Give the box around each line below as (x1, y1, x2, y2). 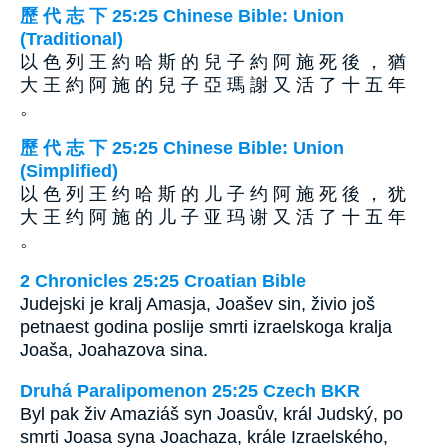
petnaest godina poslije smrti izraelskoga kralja (20, 316, 392, 337)
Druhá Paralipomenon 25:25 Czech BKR (20, 380, 360, 401)
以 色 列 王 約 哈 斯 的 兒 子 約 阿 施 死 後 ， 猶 (20, 51, 406, 72)
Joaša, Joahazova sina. (20, 339, 208, 360)
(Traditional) (20, 28, 123, 49)
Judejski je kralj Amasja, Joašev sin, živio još (20, 293, 375, 314)
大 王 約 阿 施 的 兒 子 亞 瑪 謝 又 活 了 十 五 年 (20, 74, 406, 95)
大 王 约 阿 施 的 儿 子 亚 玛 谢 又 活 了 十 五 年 (20, 207, 406, 228)
